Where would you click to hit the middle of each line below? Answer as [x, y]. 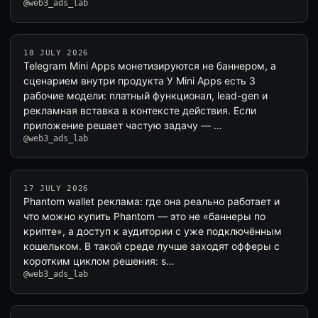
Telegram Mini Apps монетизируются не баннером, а [150, 66]
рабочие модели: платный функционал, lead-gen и [146, 95]
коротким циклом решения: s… [99, 261]
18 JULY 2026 [56, 53]
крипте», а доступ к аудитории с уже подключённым [153, 231]
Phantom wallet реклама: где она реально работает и [152, 201]
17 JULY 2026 [56, 188]
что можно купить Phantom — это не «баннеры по [144, 216]
